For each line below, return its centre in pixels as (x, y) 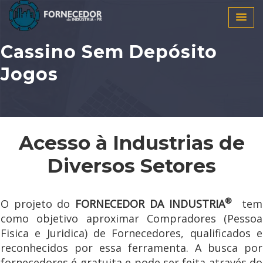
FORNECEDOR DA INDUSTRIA (150, 204)
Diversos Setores (131, 166)
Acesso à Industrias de (131, 143)
